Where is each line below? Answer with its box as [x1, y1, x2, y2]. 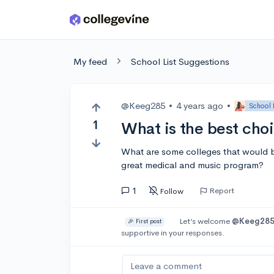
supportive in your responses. [121, 228, 225, 238]
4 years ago [176, 100, 224, 111]
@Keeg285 [121, 100, 166, 111]
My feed [73, 56, 107, 67]
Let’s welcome [179, 216, 232, 226]
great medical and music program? [121, 159, 264, 171]
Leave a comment [130, 260, 202, 272]
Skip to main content [13, 17, 99, 28]
